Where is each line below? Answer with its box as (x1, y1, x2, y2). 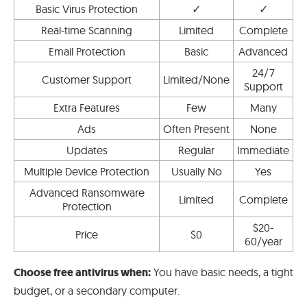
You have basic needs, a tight (151, 265, 293, 279)
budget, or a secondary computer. (14, 283, 180, 297)
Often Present (163, 121, 230, 136)
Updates (66, 143, 108, 157)
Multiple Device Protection (24, 164, 149, 178)
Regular (178, 143, 214, 157)
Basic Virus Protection (36, 1, 138, 16)
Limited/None (163, 72, 230, 86)
